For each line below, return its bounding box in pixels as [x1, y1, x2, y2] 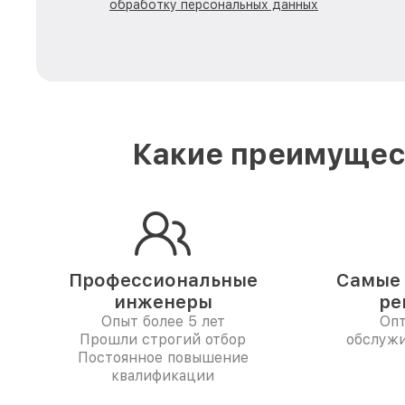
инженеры [113, 291, 212, 313]
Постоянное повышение [77, 349, 249, 366]
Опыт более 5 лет [100, 313, 225, 330]
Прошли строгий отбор [80, 331, 246, 348]
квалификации [111, 367, 214, 384]
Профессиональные [68, 269, 258, 291]
